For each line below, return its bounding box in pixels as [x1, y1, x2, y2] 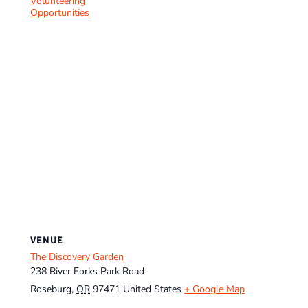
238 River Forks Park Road [30, 264, 144, 278]
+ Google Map [184, 282, 245, 296]
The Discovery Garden [30, 250, 124, 263]
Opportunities [30, 6, 89, 20]
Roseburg [30, 282, 71, 296]
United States [123, 282, 181, 296]
